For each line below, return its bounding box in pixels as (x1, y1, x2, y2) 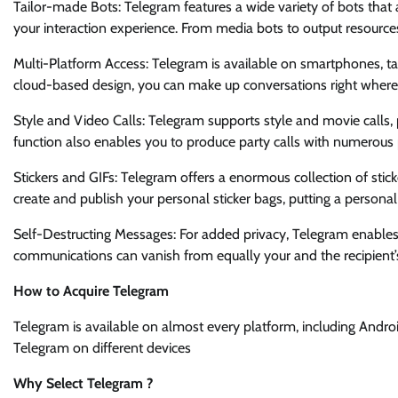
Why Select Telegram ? (13, 375, 153, 392)
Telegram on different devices (13, 339, 191, 356)
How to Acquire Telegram (13, 283, 169, 299)
